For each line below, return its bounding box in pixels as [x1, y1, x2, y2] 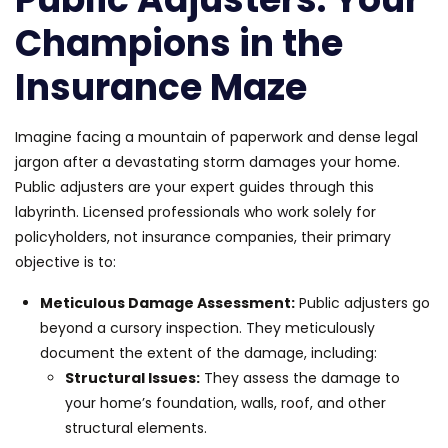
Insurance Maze [15, 61, 307, 113]
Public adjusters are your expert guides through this [15, 176, 374, 197]
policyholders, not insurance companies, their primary [15, 226, 391, 247]
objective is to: [15, 251, 116, 272]
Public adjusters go [295, 292, 430, 313]
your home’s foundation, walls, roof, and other [65, 392, 386, 413]
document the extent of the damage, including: [40, 342, 377, 363]
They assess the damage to [200, 367, 400, 388]
